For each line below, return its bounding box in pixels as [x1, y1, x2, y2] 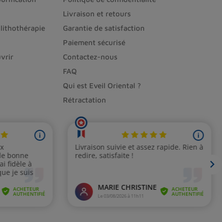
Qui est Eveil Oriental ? [63, 81, 141, 90]
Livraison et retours [63, 9, 131, 18]
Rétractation [63, 96, 107, 105]
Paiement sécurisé [63, 38, 126, 47]
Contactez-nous [63, 53, 118, 61]
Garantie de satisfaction [63, 24, 145, 33]
